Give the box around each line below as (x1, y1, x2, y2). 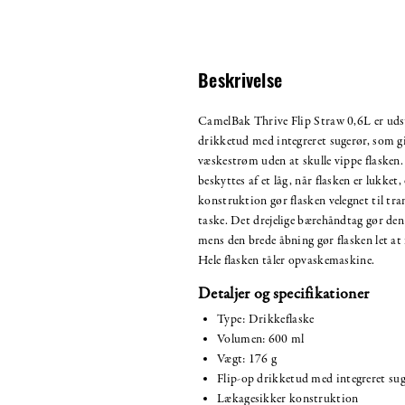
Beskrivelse (198, 73, 283, 92)
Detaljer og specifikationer (198, 282, 370, 306)
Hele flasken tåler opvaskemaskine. (198, 251, 375, 269)
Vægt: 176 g (217, 350, 278, 368)
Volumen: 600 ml (217, 330, 305, 348)
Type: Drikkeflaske (217, 310, 315, 328)
